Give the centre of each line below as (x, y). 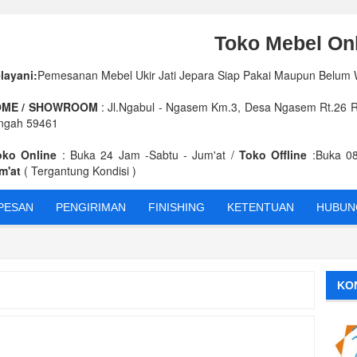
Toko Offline (273, 155)
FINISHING (177, 208)
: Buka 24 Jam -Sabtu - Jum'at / (148, 155)
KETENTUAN (261, 208)
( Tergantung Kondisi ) (80, 171)
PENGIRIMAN (91, 208)
